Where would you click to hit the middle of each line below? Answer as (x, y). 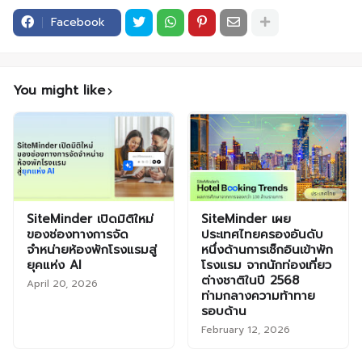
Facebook (78, 22)
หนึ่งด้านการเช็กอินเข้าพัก (267, 249)
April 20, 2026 (62, 283)
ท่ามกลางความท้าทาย (258, 295)
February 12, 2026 (246, 329)
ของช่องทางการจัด (78, 234)
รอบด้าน (224, 311)
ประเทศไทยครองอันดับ (262, 234)
